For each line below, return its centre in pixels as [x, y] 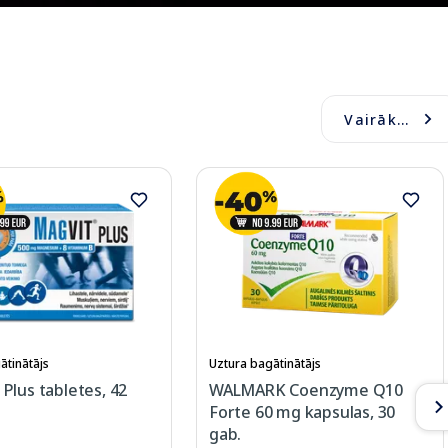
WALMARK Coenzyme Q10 [306, 390]
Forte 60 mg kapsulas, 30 [302, 412]
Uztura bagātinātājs [265, 364]
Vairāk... [377, 119]
